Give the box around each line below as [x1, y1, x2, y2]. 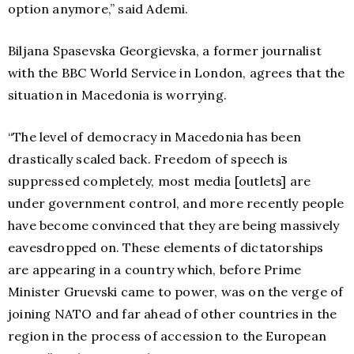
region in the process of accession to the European [8, 328, 327, 344]
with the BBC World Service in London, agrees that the [8, 65, 345, 81]
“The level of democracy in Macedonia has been [8, 129, 302, 145]
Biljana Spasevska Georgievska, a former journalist [8, 43, 322, 58]
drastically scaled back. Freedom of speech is [8, 151, 288, 167]
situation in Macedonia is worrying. [8, 87, 227, 103]
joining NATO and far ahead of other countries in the [8, 306, 337, 322]
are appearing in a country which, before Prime [8, 262, 302, 277]
